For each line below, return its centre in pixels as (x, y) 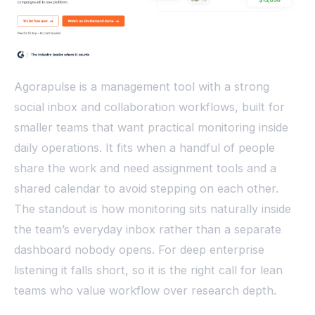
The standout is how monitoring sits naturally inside (153, 209)
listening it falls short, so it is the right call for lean (148, 270)
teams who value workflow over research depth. (145, 291)
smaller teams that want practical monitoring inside (151, 128)
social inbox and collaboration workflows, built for (149, 107)
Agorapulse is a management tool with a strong (142, 87)
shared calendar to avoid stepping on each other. (146, 189)
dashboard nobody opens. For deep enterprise (139, 250)
